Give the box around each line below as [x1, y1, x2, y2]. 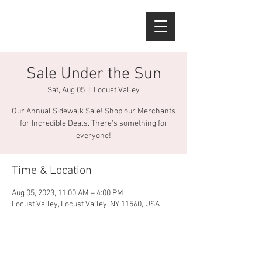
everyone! [76, 131, 111, 141]
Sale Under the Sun [26, 64, 161, 84]
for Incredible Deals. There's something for [19, 119, 168, 129]
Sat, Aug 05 [47, 85, 85, 95]
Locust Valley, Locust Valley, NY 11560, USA [12, 199, 160, 209]
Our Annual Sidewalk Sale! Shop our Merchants [12, 106, 175, 116]
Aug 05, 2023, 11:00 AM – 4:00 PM [12, 188, 123, 198]
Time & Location [12, 164, 92, 178]
